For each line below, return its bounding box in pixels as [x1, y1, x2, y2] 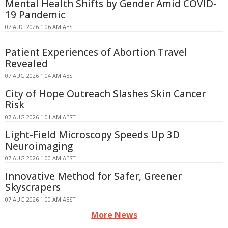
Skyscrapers [5, 181, 61, 194]
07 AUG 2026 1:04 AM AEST [5, 72, 76, 80]
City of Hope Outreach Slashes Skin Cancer [5, 87, 206, 101]
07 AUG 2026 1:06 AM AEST [5, 23, 76, 31]
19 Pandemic [5, 8, 65, 22]
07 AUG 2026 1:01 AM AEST [5, 113, 76, 121]
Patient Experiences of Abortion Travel [5, 46, 187, 60]
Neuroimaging [5, 139, 73, 153]
